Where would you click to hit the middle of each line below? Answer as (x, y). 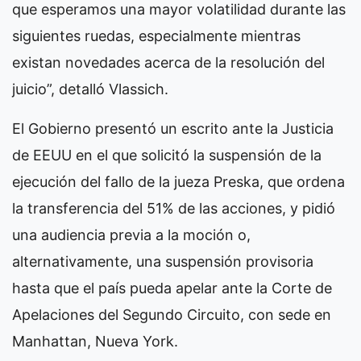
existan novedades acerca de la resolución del (168, 62)
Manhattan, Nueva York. (95, 341)
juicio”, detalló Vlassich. (90, 89)
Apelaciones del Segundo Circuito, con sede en (172, 315)
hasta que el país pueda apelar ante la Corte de (172, 288)
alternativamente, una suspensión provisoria (163, 261)
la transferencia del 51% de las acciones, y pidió (174, 208)
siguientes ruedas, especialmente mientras (156, 36)
